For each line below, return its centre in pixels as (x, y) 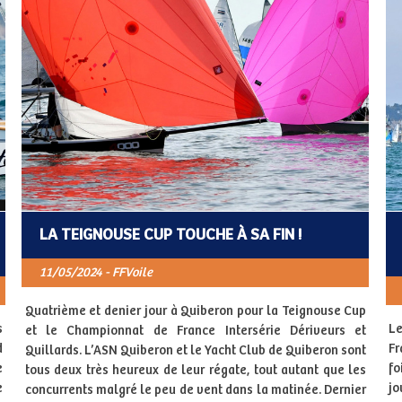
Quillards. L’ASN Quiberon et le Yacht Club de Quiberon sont (196, 350)
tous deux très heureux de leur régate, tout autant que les (196, 370)
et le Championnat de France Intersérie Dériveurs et (196, 331)
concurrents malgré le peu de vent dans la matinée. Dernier (196, 390)
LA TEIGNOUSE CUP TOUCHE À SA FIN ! (170, 235)
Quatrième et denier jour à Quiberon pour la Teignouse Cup (196, 311)
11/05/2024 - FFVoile (96, 272)
